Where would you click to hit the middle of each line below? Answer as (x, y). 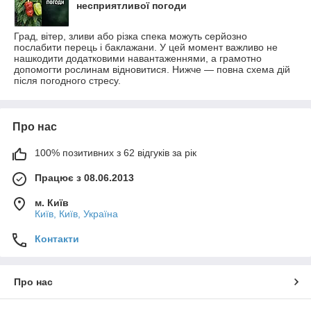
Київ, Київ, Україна (76, 213)
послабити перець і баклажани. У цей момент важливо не (146, 47)
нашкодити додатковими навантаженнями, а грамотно (138, 58)
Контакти (57, 238)
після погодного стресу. (67, 80)
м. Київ (52, 202)
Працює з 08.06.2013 (84, 177)
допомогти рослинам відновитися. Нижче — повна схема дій (152, 69)
